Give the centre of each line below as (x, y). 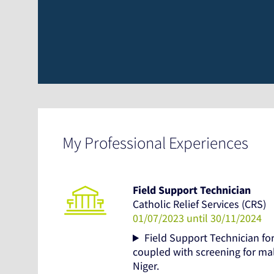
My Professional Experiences (155, 143)
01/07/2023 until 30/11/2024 (197, 218)
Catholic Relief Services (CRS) (199, 204)
